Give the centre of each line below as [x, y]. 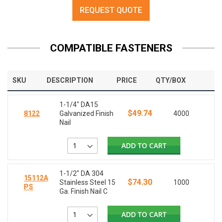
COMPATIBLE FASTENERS [111, 48]
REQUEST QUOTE [111, 10]
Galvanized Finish [87, 114]
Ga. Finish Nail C [84, 192]
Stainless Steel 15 [88, 183]
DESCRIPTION [70, 81]
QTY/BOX [170, 81]
